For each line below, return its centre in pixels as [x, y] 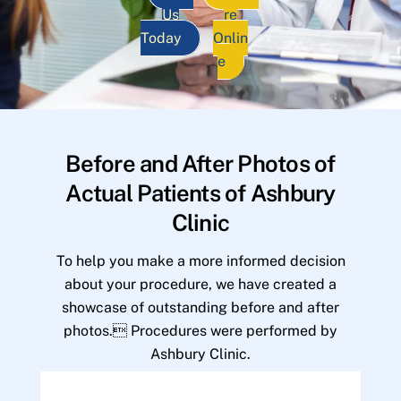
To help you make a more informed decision [200, 260]
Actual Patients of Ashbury [200, 194]
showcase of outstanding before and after [200, 307]
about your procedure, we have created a [200, 284]
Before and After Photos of [200, 164]
